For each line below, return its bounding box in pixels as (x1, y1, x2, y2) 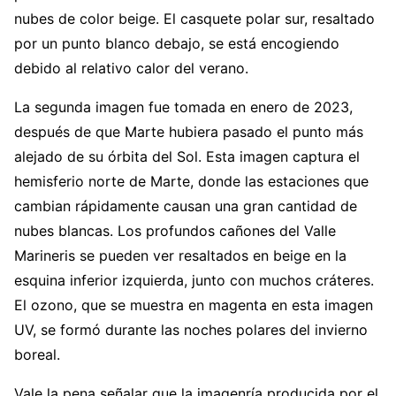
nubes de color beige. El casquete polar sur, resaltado (14, 9, 375, 27)
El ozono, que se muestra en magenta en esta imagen (14, 295, 373, 314)
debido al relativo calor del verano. (14, 58, 248, 77)
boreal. (14, 345, 60, 363)
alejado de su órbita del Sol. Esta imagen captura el (14, 147, 360, 165)
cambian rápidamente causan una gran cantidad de (14, 196, 357, 215)
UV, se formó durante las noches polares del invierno (14, 320, 368, 339)
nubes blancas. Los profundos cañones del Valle (14, 221, 336, 240)
